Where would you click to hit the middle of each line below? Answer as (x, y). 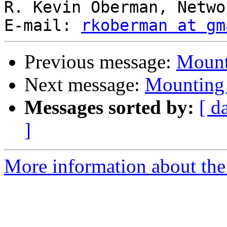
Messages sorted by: (109, 107)
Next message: (85, 85)
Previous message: (100, 62)
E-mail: (43, 26)
